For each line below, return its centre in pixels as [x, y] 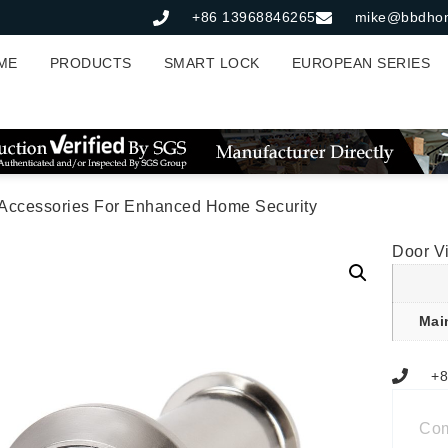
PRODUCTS [90, 63]
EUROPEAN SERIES [360, 63]
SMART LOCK [211, 63]
